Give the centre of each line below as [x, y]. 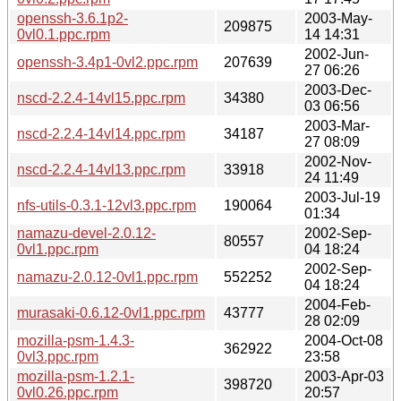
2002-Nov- [338, 161]
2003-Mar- [337, 125]
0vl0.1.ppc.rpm [64, 34]
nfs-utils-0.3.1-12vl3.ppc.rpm [107, 205]
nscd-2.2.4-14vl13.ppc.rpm [101, 169]
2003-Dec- [338, 90]
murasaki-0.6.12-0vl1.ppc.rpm [111, 312]
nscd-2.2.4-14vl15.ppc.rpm [101, 98]
